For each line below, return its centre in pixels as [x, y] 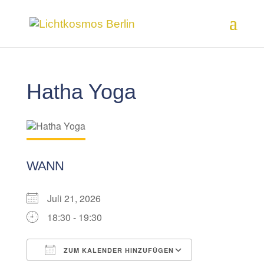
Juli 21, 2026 [78, 198]
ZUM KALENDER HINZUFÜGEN [117, 250]
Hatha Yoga [81, 92]
